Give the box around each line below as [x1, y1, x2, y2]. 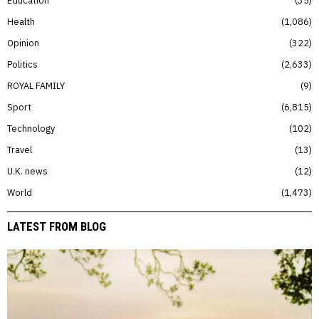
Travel [7, 144, 32, 156]
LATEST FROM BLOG [7, 219, 106, 234]
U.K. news [7, 165, 48, 177]
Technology [7, 122, 55, 135]
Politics [7, 58, 38, 70]
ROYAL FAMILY [7, 80, 65, 92]
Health [7, 16, 35, 28]
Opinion [7, 37, 39, 49]
